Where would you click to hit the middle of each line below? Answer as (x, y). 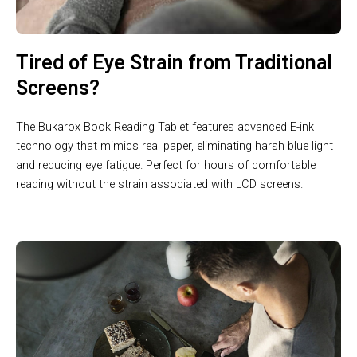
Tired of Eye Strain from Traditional (174, 62)
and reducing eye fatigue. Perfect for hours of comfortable (166, 165)
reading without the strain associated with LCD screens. (159, 184)
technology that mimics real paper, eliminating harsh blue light (175, 145)
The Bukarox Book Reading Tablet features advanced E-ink (165, 126)
